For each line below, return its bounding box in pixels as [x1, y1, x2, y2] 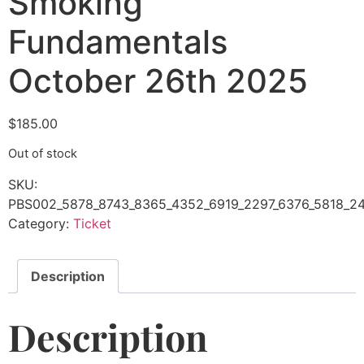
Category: [8, 214, 73, 232]
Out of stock [8, 146, 77, 162]
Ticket [73, 214, 111, 232]
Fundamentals [8, 22, 227, 62]
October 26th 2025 [8, 61, 308, 101]
